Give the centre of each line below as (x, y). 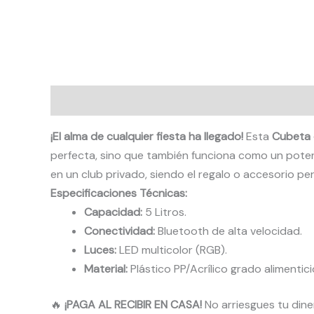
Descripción (81, 101)
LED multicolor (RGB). (172, 250)
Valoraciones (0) (168, 101)
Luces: (100, 250)
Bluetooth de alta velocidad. (228, 231)
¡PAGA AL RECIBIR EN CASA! (133, 305)
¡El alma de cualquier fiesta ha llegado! (147, 137)
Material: (106, 269)
